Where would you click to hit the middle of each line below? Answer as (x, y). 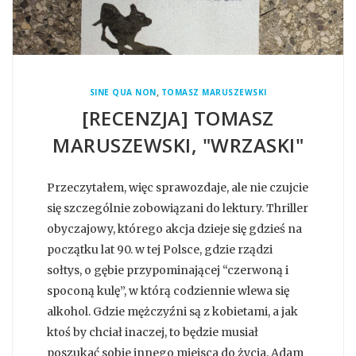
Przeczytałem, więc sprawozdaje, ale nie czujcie (178, 187)
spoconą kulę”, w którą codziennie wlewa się (168, 290)
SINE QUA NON (123, 92)
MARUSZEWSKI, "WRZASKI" (178, 145)
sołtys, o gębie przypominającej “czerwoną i (168, 270)
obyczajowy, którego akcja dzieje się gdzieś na (174, 228)
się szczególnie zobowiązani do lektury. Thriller (178, 208)
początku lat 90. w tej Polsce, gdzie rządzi (160, 249)
